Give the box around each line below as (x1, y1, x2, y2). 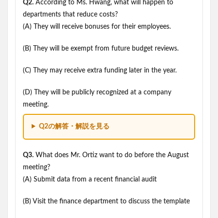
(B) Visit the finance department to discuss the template (23, 198, 190, 205)
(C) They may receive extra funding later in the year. (23, 67, 177, 74)
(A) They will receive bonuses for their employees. (23, 23, 171, 30)
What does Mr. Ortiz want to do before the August (34, 152, 189, 159)
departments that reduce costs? (23, 11, 118, 18)
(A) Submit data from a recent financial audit (23, 176, 157, 183)
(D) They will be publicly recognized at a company (23, 89, 171, 96)
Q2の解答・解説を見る (38, 123, 109, 130)
